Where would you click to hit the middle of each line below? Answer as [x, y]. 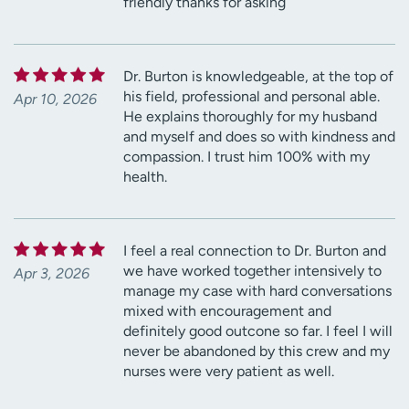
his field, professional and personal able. [252, 97]
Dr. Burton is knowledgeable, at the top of [258, 77]
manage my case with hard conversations [257, 291]
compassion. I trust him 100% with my [246, 157]
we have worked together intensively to [252, 271]
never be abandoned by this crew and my [257, 351]
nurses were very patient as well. [229, 372]
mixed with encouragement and [227, 311]
